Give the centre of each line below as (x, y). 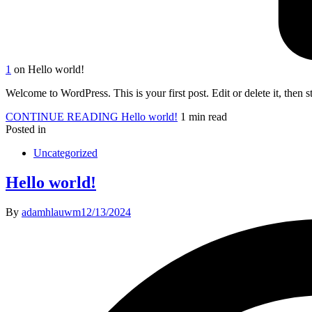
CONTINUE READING (62, 116)
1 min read (204, 116)
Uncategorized (65, 153)
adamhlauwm (51, 212)
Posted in (26, 129)
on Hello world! (49, 69)
